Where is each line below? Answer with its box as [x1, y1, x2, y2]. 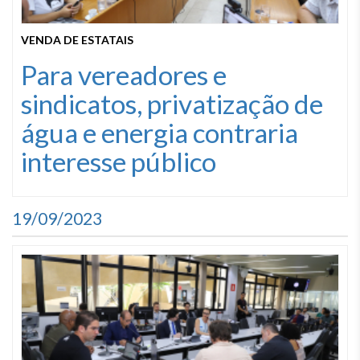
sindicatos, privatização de [21, 88, 323, 120]
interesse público [21, 145, 216, 178]
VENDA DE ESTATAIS [21, 33, 133, 47]
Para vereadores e [21, 59, 227, 91]
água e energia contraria [21, 117, 298, 149]
